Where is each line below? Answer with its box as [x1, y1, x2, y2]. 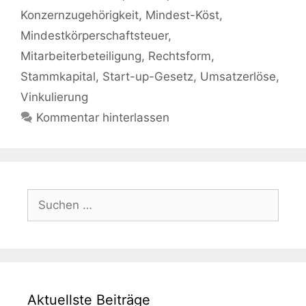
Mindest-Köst [145, 8, 219, 23]
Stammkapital [20, 70, 96, 84]
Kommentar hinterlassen [36, 111, 170, 125]
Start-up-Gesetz [102, 70, 193, 84]
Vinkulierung [20, 90, 88, 105]
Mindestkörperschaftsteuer [20, 29, 168, 43]
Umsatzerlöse [200, 70, 276, 84]
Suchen [27, 190, 68, 204]
